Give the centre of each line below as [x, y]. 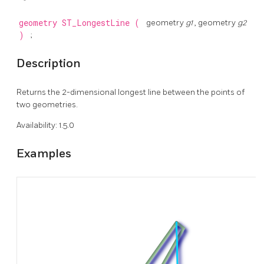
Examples [44, 154]
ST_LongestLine [98, 23]
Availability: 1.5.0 [45, 126]
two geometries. [47, 105]
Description [49, 63]
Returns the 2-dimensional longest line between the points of [131, 93]
